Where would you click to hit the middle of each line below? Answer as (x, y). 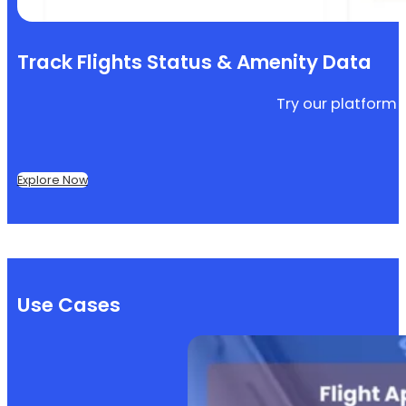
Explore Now (52, 179)
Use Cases (68, 305)
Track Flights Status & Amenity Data (194, 62)
